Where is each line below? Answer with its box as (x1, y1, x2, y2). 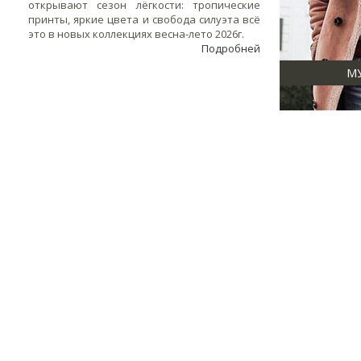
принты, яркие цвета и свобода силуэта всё (28, 12, 260, 27)
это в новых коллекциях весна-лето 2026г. (28, 27, 247, 41)
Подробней (201, 41, 260, 56)
